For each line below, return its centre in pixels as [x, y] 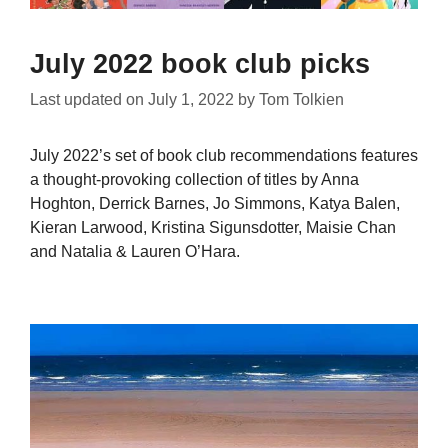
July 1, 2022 [191, 100]
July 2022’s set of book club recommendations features [224, 156]
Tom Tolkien [301, 100]
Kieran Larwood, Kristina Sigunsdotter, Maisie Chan [213, 228]
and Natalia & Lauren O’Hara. [135, 252]
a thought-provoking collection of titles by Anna [194, 180]
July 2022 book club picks [200, 64]
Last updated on [89, 100]
